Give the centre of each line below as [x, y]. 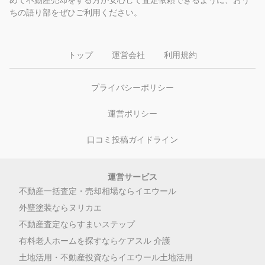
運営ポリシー [132, 113]
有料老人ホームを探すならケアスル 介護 [95, 240]
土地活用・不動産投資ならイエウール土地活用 [106, 257]
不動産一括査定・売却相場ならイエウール [98, 190]
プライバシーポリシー [132, 87]
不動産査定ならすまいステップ [77, 224]
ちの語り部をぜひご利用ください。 [76, 12]
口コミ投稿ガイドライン [132, 139]
